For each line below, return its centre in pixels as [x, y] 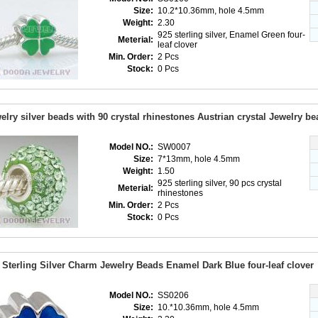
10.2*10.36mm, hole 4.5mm [212, 11]
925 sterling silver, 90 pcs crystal [220, 183]
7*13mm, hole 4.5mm [200, 159]
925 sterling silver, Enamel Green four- [231, 35]
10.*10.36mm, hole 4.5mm [209, 307]
